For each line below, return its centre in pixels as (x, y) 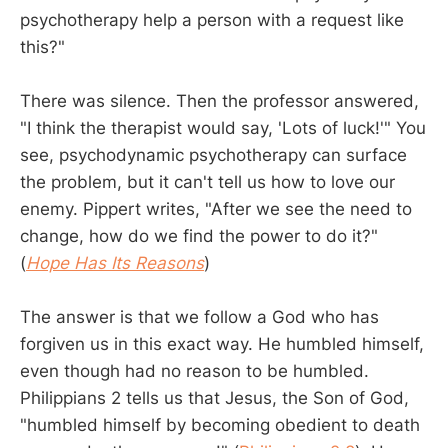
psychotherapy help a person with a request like (212, 19)
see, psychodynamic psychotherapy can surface (213, 154)
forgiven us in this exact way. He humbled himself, (222, 344)
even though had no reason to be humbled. (194, 371)
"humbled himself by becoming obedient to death (220, 425)
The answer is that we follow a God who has (199, 317)
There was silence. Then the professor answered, (219, 100)
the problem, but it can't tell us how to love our (207, 181)
